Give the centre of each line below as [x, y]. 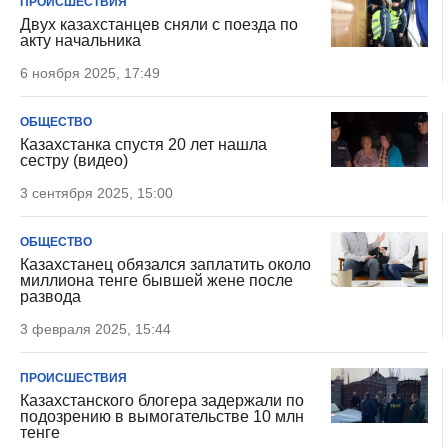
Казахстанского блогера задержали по [162, 400]
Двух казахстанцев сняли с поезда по [159, 24]
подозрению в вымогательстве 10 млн [162, 416]
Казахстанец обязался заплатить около [165, 264]
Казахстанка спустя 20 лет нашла [143, 144]
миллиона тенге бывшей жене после [156, 280]
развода [50, 296]
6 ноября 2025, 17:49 [90, 73]
